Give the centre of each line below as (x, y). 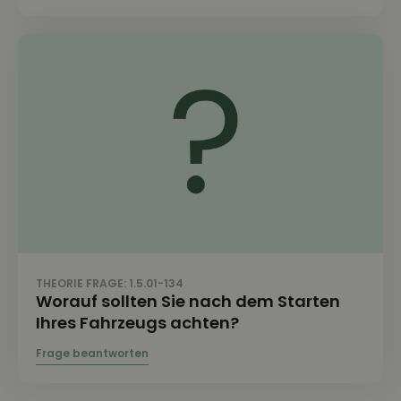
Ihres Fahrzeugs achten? (137, 322)
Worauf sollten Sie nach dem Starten (188, 301)
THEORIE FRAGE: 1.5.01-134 (110, 283)
